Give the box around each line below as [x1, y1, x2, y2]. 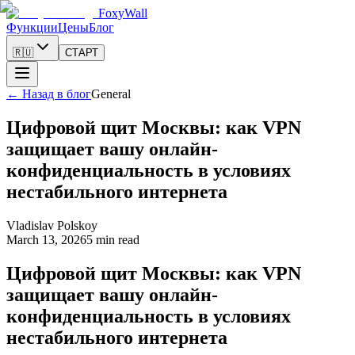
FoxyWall [98, 6, 147, 20]
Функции [6, 21, 58, 34]
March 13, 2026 [6, 232, 86, 246]
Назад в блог [22, 87, 91, 101]
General [91, 87, 131, 101]
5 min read [86, 232, 139, 246]
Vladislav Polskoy [6, 218, 97, 232]
